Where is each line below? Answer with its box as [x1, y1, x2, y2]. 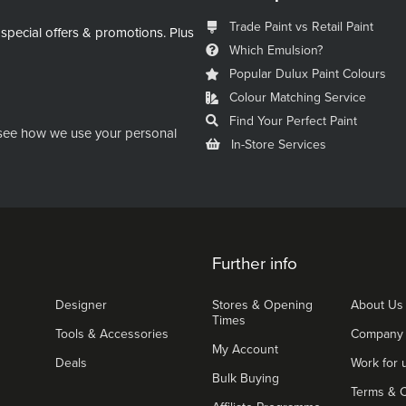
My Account [212, 342, 278, 358]
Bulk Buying [212, 371, 279, 387]
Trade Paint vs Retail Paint [229, 19, 373, 35]
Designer [55, 297, 107, 314]
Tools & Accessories [55, 326, 169, 343]
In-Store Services [231, 137, 326, 153]
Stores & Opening [212, 297, 313, 314]
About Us [351, 297, 403, 314]
